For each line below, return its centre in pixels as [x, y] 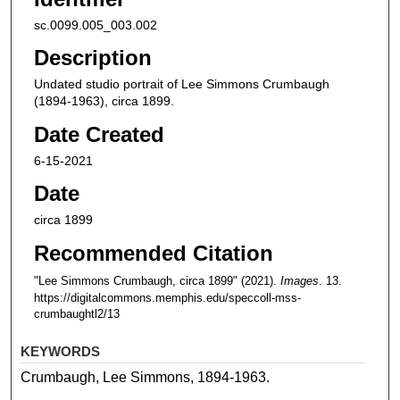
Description [92, 58]
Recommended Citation [153, 254]
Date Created [99, 134]
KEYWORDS [61, 352]
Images [299, 281]
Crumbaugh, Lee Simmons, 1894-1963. [146, 378]
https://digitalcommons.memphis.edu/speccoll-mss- [167, 298]
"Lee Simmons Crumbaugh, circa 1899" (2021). [157, 281]
